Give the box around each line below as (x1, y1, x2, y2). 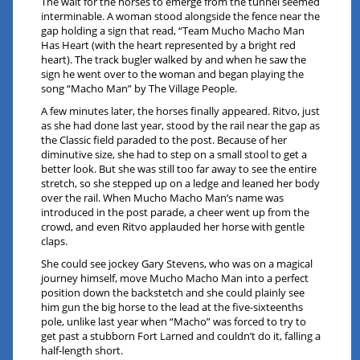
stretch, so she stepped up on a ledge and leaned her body (41, 176, 321, 191)
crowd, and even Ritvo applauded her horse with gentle (41, 219, 305, 235)
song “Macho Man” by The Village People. (41, 81, 238, 96)
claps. (41, 234, 68, 249)
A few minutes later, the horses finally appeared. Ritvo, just (41, 104, 321, 119)
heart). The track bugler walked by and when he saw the (41, 52, 307, 67)
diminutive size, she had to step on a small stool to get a (41, 147, 308, 162)
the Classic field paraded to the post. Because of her (41, 133, 288, 148)
